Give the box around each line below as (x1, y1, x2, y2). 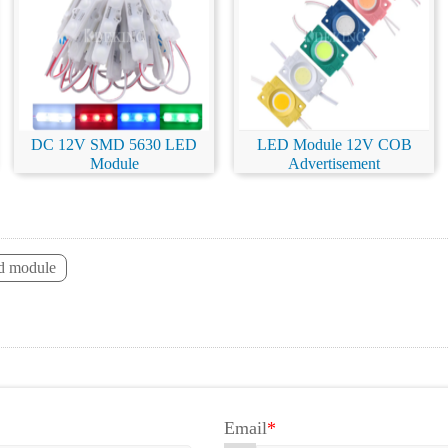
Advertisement (288, 155, 380, 173)
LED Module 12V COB (256, 136, 412, 154)
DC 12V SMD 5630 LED (31, 136, 197, 154)
